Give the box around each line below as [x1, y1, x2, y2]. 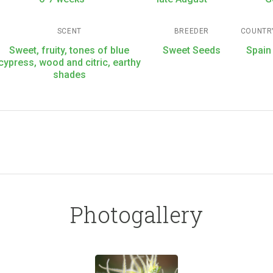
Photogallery [70, 199, 203, 229]
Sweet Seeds [162, 44, 221, 56]
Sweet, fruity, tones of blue [9, 44, 130, 56]
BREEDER [174, 26, 209, 35]
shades [52, 68, 86, 80]
